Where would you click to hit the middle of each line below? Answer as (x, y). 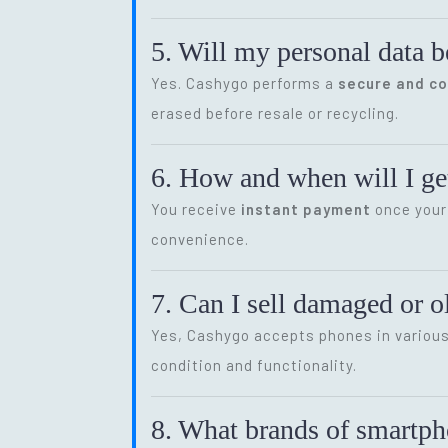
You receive (196, 208)
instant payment (306, 208)
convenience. (200, 238)
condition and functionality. (254, 364)
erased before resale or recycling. (275, 112)
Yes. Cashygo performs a (244, 82)
